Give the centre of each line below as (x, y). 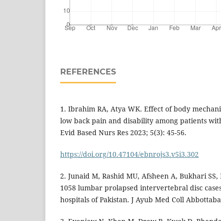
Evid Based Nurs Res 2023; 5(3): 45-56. (123, 133)
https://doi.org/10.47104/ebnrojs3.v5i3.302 (129, 154)
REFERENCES (88, 72)
